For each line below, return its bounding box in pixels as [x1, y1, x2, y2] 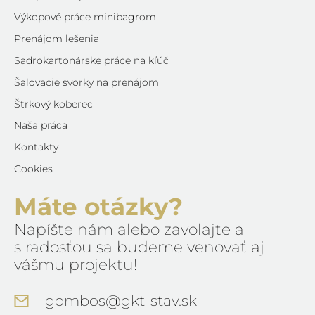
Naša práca [14, 119, 67, 132]
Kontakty [14, 141, 58, 154]
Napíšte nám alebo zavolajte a [14, 219, 244, 238]
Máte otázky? [14, 191, 183, 221]
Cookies [14, 162, 53, 175]
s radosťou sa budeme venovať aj [14, 237, 264, 256]
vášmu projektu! [14, 255, 137, 274]
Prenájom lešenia [14, 32, 99, 46]
